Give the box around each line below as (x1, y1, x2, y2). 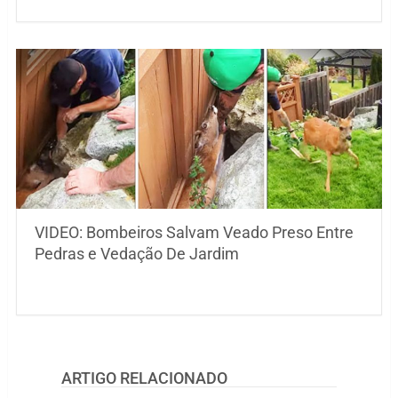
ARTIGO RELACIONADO (60, 369, 227, 388)
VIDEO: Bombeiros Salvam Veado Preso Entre (34, 223, 354, 243)
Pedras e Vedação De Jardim (34, 244, 239, 264)
